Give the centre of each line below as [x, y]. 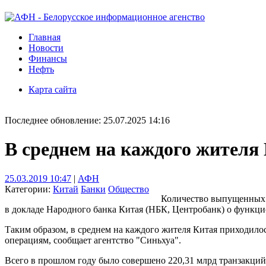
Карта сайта [53, 89]
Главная [45, 37]
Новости [46, 48]
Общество [129, 189]
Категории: [29, 189]
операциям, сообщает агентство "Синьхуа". [93, 240]
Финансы [48, 58]
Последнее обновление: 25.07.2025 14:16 [87, 120]
